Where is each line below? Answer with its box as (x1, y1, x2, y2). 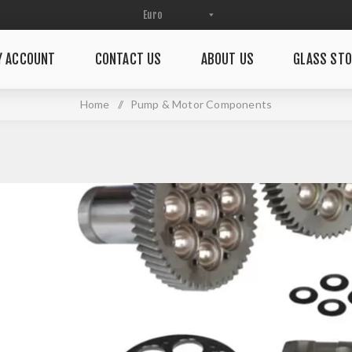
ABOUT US (200, 51, 255, 68)
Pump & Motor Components (130, 97, 273, 111)
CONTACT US (94, 51, 162, 68)
